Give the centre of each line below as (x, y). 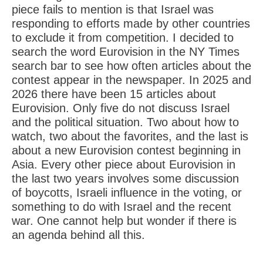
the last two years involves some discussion (125, 178)
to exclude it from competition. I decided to (123, 38)
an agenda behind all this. (78, 235)
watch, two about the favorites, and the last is (130, 136)
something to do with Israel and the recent (122, 207)
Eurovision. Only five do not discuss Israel (121, 108)
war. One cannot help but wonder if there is (124, 221)
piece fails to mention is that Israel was (113, 9)
